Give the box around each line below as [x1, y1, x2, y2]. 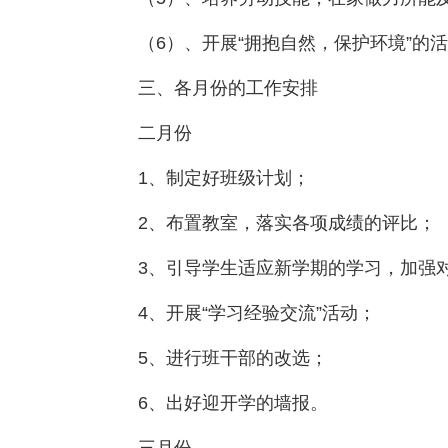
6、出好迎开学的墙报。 [138, 393, 328, 413]
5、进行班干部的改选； [138, 348, 328, 368]
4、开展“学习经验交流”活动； [138, 303, 376, 323]
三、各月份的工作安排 [138, 78, 318, 98]
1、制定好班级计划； [138, 168, 310, 188]
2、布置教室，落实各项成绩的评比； [138, 213, 436, 233]
